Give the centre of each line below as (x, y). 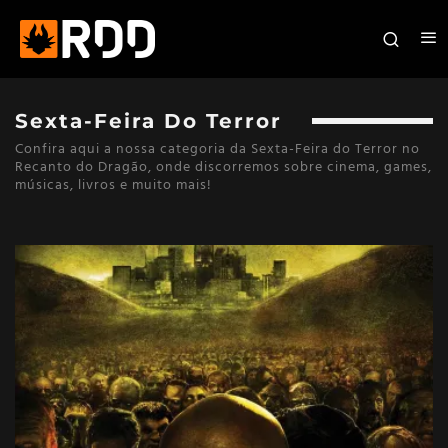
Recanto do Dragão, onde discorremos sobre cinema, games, (223, 167)
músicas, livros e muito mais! (113, 185)
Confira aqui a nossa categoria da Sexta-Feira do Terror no (217, 149)
